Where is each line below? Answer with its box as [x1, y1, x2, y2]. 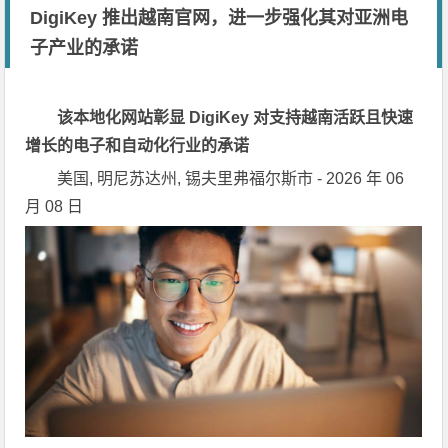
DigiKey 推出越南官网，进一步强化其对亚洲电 [30, 8, 409, 28]
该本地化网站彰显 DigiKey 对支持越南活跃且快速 [57, 109, 414, 126]
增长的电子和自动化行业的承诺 [25, 137, 250, 154]
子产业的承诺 [30, 38, 139, 58]
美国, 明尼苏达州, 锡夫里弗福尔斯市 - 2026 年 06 [57, 170, 405, 187]
